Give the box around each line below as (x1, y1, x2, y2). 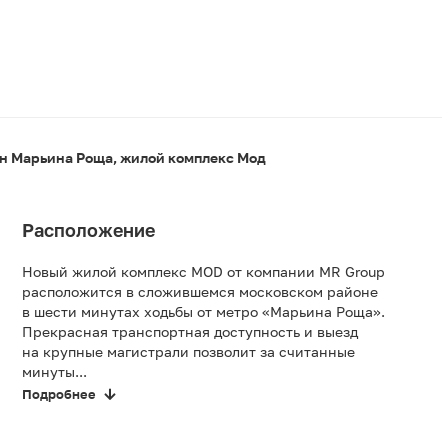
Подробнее (22, 386, 96, 403)
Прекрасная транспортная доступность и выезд (22, 323, 358, 341)
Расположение (22, 219, 155, 242)
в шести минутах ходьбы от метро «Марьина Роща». (22, 303, 385, 321)
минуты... (22, 363, 87, 381)
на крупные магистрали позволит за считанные (22, 343, 355, 361)
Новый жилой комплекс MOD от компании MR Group (22, 263, 385, 281)
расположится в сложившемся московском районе (22, 283, 378, 301)
